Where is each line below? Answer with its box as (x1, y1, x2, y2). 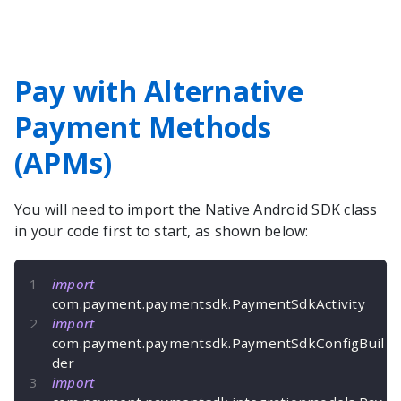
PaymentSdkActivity (231, 294, 365, 313)
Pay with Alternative (14, 72, 303, 111)
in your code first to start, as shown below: (14, 221, 309, 242)
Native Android (204, 200, 309, 220)
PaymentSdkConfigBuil (231, 334, 385, 353)
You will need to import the (14, 200, 205, 220)
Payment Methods (14, 107, 272, 147)
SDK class (308, 200, 378, 220)
